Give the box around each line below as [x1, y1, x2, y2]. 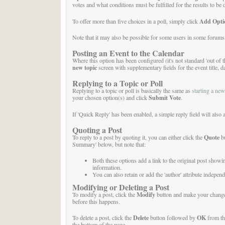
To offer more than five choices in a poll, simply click [72, 17, 199, 25]
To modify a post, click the [72, 190, 137, 199]
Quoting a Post [72, 124, 122, 136]
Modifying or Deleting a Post [72, 181, 169, 193]
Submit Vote [148, 93, 181, 102]
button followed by [148, 213, 197, 222]
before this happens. [72, 197, 120, 206]
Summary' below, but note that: [72, 140, 146, 148]
